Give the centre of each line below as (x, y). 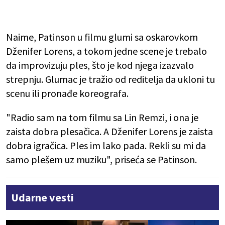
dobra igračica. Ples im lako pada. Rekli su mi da (106, 146)
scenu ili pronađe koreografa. (67, 93)
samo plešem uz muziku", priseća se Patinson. (101, 160)
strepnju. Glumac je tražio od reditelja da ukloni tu (110, 79)
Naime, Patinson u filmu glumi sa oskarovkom (102, 37)
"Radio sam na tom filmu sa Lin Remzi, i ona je (102, 118)
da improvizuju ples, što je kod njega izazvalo (100, 65)
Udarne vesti (42, 198)
